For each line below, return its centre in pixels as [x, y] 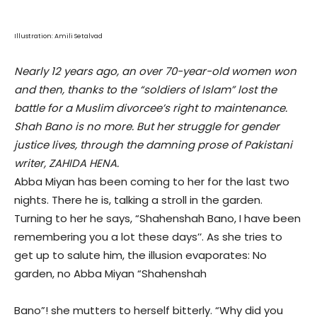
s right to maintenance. [226, 108]
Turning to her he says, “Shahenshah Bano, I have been [157, 219]
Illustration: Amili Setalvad [58, 36]
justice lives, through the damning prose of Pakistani [153, 145]
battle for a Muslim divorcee [88, 108]
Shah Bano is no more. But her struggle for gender [147, 127]
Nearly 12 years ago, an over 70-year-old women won [155, 71]
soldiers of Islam [187, 90]
